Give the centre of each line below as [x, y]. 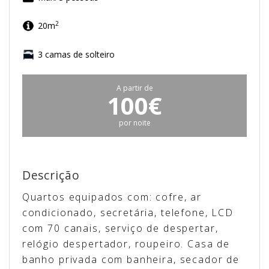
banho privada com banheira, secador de [131, 259]
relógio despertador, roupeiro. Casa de [126, 243]
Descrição [51, 175]
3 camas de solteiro [76, 54]
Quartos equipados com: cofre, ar [112, 197]
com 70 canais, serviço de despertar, [120, 228]
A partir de [134, 88]
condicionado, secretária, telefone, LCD [128, 212]
